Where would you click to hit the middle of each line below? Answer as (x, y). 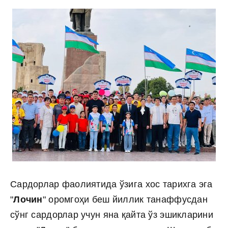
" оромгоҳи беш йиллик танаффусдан (125, 199)
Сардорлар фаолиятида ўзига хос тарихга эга (111, 184)
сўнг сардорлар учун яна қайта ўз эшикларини (112, 215)
